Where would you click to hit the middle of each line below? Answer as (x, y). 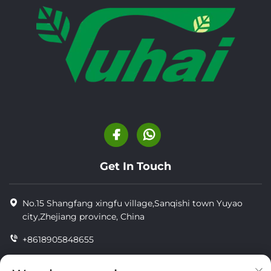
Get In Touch (135, 166)
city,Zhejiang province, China (83, 216)
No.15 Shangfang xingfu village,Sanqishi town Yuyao (132, 203)
